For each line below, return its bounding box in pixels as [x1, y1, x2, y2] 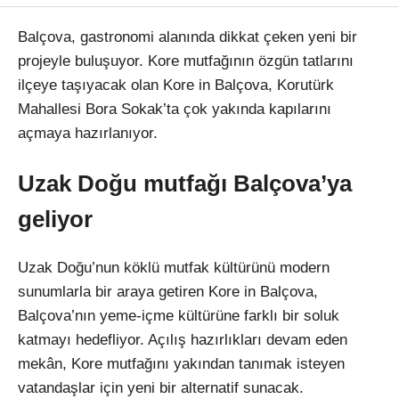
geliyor [18, 206, 93, 232]
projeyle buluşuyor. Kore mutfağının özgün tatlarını [18, 53, 354, 70]
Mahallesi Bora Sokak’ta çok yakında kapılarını [18, 101, 331, 118]
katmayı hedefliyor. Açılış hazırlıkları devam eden [18, 330, 347, 348]
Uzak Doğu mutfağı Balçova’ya [18, 170, 352, 196]
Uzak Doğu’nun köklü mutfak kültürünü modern [18, 258, 330, 276]
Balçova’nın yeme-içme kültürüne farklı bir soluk [18, 306, 339, 324]
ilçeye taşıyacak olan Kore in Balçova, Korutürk [18, 77, 334, 94]
